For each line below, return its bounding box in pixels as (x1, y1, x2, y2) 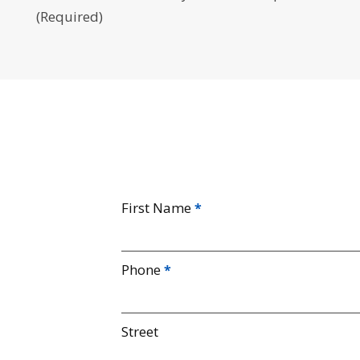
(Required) (35, 7, 103, 26)
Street (121, 322, 158, 341)
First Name (121, 198, 191, 217)
